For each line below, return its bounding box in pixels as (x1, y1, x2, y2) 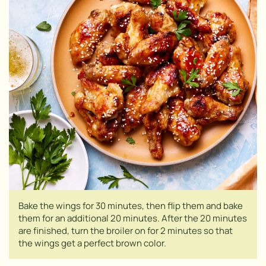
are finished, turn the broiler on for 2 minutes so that (18, 224, 233, 237)
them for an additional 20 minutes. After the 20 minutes (18, 212, 247, 224)
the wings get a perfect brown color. (18, 237, 166, 249)
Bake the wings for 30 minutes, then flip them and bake (18, 199, 243, 212)
